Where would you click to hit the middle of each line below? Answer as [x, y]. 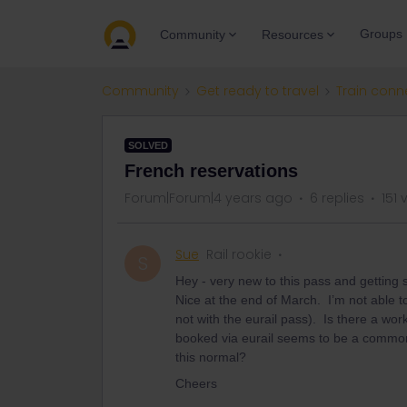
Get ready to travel [258, 91]
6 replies [337, 198]
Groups [381, 34]
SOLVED [148, 145]
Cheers [196, 383]
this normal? [211, 357]
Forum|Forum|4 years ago [208, 198]
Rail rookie [239, 254]
